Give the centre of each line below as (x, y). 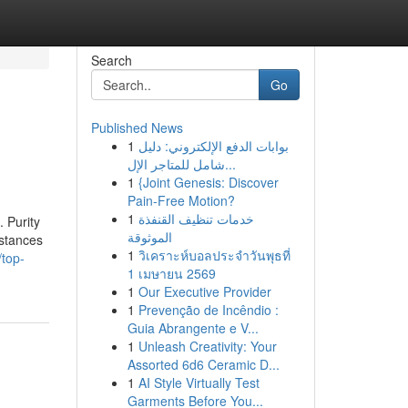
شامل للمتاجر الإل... (230, 164)
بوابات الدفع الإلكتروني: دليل (213, 146)
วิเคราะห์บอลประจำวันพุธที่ (214, 255)
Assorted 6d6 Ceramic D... (203, 364)
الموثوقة (149, 237)
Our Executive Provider (204, 291)
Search (111, 60)
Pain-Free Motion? (181, 200)
